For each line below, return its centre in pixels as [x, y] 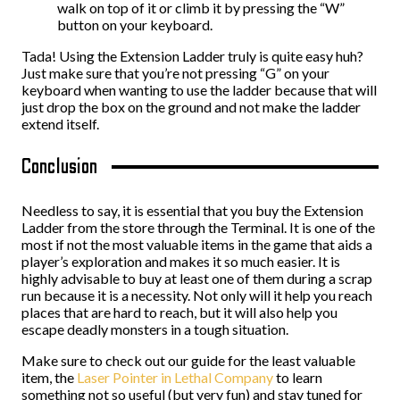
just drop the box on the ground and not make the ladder [191, 107]
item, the [49, 377]
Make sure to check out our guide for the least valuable [188, 360]
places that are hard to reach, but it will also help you [179, 312]
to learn [298, 377]
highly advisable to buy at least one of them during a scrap [197, 278]
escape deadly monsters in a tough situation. [155, 329]
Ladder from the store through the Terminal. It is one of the [198, 227]
